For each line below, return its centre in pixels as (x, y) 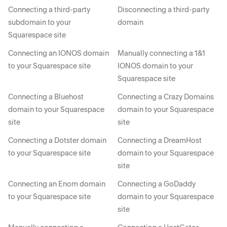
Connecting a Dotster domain (57, 140)
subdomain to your (40, 22)
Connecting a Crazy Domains (166, 97)
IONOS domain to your (155, 66)
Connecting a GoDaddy (157, 184)
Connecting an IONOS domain (59, 53)
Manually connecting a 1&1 (161, 53)
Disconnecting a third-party (163, 10)
